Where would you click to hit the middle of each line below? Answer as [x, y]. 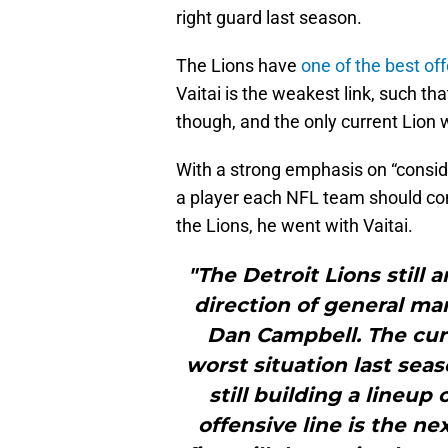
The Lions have [238, 66]
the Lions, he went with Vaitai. [294, 226]
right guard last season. [269, 18]
